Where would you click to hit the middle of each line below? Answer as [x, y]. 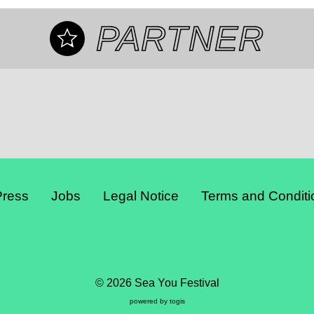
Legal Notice [141, 196]
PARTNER [180, 39]
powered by [149, 301]
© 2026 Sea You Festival [157, 282]
